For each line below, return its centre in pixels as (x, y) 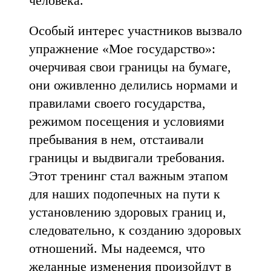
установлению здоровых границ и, (128, 212)
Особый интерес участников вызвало (135, 31)
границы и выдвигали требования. (127, 158)
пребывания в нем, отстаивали (116, 139)
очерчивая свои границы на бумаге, (130, 67)
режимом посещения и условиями (127, 121)
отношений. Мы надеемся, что (117, 248)
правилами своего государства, (117, 103)
